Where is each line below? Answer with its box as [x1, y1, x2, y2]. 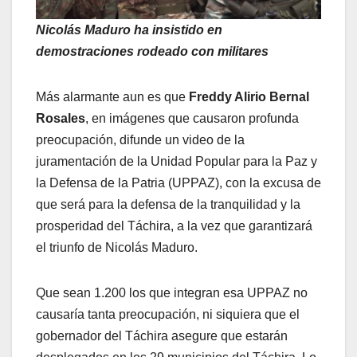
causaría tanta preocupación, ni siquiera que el [36, 308, 300, 322]
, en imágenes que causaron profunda [85, 112, 299, 126]
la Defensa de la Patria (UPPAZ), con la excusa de [36, 176, 321, 190]
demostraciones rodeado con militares [36, 45, 269, 59]
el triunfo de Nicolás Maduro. [36, 241, 198, 255]
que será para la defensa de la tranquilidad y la [36, 198, 300, 212]
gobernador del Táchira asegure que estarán [36, 329, 288, 343]
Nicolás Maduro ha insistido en [36, 23, 222, 37]
